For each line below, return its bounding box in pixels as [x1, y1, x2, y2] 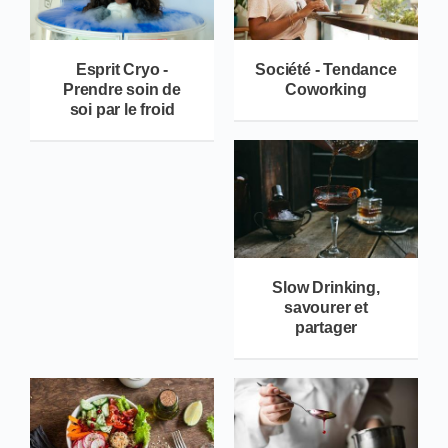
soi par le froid [69, 101, 175, 119]
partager [294, 318, 358, 336]
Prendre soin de [62, 81, 181, 99]
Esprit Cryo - [75, 61, 169, 79]
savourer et [284, 298, 368, 316]
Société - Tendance [255, 61, 397, 79]
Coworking [285, 81, 367, 99]
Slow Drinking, [272, 278, 380, 296]
